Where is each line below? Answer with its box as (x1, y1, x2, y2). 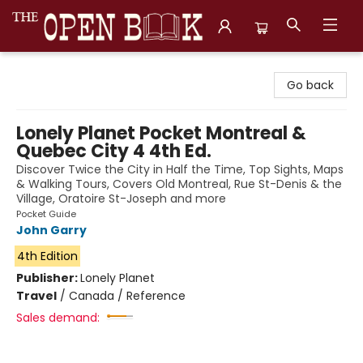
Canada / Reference (69, 288, 186, 304)
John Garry (16, 222, 87, 238)
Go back (287, 77, 334, 93)
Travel (16, 288, 57, 304)
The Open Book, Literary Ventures (12, 59, 200, 75)
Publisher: (16, 270, 80, 286)
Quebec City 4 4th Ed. (16, 139, 211, 164)
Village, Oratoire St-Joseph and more (16, 190, 226, 207)
